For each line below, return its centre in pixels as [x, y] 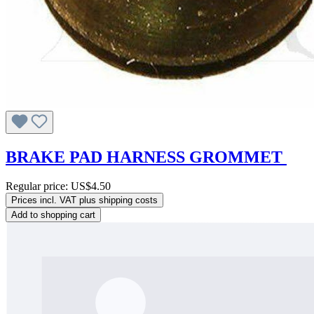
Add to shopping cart [53, 215]
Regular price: [38, 186]
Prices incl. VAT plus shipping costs [84, 200]
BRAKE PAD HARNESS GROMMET [146, 157]
